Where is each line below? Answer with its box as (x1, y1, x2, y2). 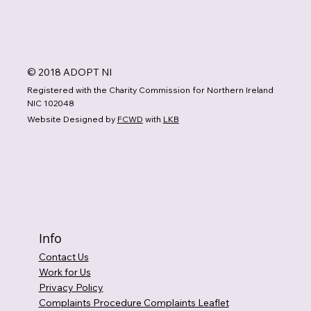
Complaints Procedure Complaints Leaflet (38, 296, 229, 309)
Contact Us (38, 250, 89, 263)
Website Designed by (26, 114, 117, 125)
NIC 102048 (27, 97, 75, 108)
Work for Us (38, 265, 91, 278)
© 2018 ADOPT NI (27, 66, 112, 79)
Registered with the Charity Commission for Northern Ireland (27, 84, 274, 95)
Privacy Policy (38, 280, 103, 294)
